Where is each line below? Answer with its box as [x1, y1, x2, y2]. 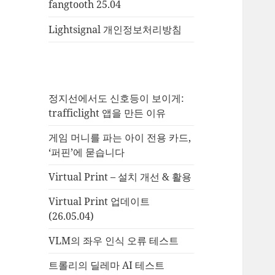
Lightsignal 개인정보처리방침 [48, 23, 182, 37]
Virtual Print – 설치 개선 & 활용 [48, 170, 192, 184]
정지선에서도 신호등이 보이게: [48, 91, 185, 106]
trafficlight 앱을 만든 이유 [48, 106, 166, 120]
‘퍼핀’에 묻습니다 [48, 145, 125, 160]
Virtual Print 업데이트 [48, 195, 150, 209]
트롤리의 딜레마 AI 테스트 [48, 258, 165, 273]
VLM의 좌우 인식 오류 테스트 [48, 234, 179, 248]
